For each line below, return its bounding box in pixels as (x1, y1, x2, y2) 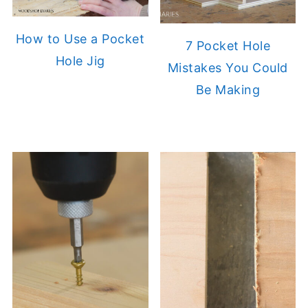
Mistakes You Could (167, 60, 288, 75)
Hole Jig (55, 54, 105, 68)
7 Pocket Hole (185, 38, 271, 53)
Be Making (195, 82, 261, 97)
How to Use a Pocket (15, 32, 145, 46)
